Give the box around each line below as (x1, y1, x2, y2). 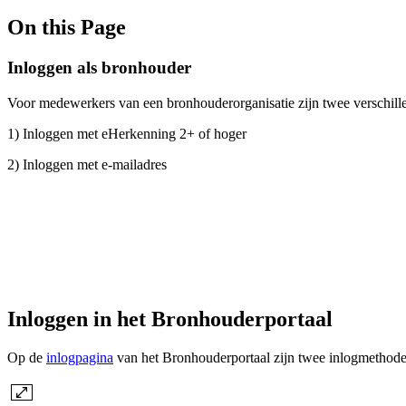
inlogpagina (46, 350, 113, 366)
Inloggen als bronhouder (7, 57, 191, 77)
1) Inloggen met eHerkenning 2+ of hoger (7, 125, 246, 141)
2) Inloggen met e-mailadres (7, 156, 167, 172)
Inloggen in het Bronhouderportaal (7, 307, 338, 332)
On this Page (7, 14, 126, 39)
